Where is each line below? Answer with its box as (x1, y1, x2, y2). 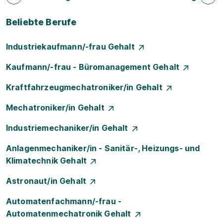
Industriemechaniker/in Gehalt (6, 123, 132, 133)
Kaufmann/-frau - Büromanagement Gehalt (6, 62, 184, 72)
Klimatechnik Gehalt (6, 156, 91, 166)
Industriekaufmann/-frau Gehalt (6, 42, 139, 52)
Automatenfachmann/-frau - (6, 196, 122, 206)
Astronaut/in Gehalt (6, 176, 91, 186)
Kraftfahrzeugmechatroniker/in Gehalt (6, 82, 167, 92)
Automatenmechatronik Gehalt (6, 209, 135, 219)
